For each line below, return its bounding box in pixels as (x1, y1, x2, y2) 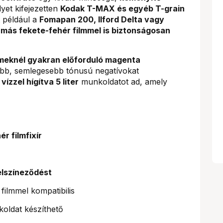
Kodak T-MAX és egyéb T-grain (60, 3, 185, 13)
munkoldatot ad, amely (79, 76, 167, 87)
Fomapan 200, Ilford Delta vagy (39, 14, 164, 24)
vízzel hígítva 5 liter (1, 76, 79, 87)
